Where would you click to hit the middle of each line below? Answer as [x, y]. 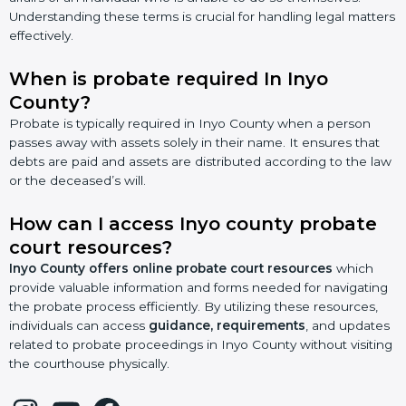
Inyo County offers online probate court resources [171, 268]
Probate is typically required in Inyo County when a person [190, 123]
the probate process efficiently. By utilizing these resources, [193, 306]
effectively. [41, 35]
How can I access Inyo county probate [193, 223]
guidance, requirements [227, 325]
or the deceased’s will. [77, 180]
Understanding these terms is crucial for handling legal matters [202, 16]
